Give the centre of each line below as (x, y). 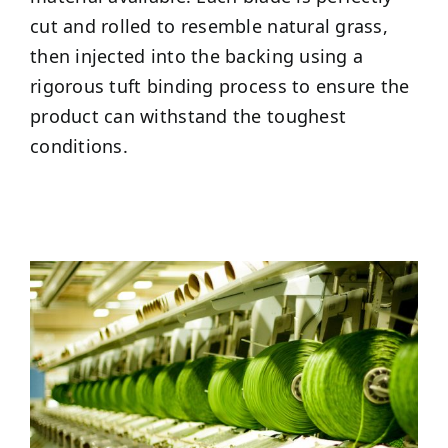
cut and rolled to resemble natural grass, (209, 25)
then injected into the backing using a (196, 55)
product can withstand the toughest (188, 115)
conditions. (78, 145)
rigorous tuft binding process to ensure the (219, 85)
